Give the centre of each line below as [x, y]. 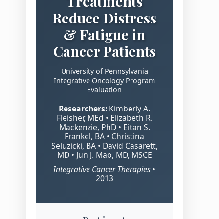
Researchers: [83, 109]
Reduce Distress [105, 18]
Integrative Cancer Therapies [102, 169]
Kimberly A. [129, 109]
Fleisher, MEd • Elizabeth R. [104, 118]
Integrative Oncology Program [105, 81]
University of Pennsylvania [104, 71]
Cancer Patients [104, 51]
